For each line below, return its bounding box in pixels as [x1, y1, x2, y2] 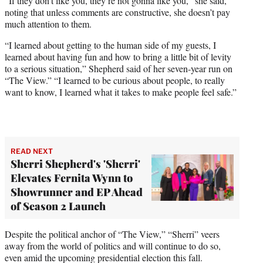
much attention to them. [5, 17, 92, 30]
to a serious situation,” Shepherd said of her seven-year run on [5, 62, 232, 75]
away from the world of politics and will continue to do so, [5, 239, 221, 252]
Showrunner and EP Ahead [11, 184, 143, 199]
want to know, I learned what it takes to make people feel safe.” [5, 85, 237, 98]
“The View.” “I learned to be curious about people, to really [5, 73, 225, 86]
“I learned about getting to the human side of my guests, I [5, 38, 216, 51]
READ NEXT [11, 146, 53, 156]
